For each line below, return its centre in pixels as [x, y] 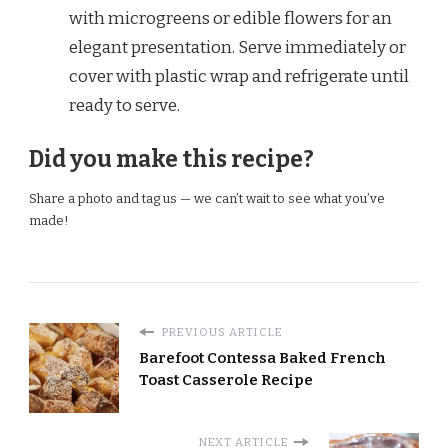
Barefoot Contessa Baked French [262, 358]
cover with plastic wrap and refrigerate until [239, 77]
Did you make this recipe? [171, 159]
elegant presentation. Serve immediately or [237, 48]
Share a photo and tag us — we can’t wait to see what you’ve [207, 199]
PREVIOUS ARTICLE [221, 332]
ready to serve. [124, 106]
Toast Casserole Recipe [226, 380]
